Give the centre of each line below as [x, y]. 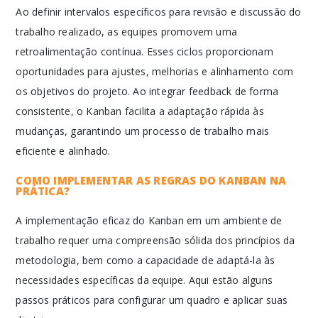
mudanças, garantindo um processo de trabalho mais [143, 131]
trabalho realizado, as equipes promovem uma [127, 32]
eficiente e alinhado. [63, 151]
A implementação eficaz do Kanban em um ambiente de [149, 220]
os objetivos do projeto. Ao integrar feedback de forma [147, 91]
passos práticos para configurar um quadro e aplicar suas [152, 300]
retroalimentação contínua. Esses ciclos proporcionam [144, 51]
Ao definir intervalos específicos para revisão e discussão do [159, 12]
